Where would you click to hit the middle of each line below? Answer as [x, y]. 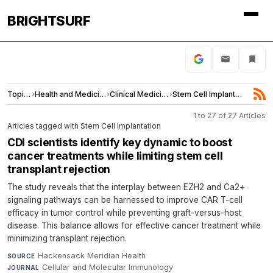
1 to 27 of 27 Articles [229, 115]
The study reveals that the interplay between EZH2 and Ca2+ [126, 187]
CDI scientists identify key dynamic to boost [120, 142]
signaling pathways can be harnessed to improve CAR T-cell [125, 200]
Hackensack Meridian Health [91, 255]
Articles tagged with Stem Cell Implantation [84, 126]
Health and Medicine [103, 94]
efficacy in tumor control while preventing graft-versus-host [124, 212]
